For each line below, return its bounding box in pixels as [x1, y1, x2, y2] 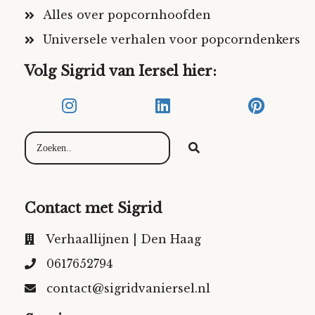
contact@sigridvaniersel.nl [46, 281, 210, 296]
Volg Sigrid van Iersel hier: [25, 63, 217, 80]
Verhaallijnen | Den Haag [46, 232, 201, 247]
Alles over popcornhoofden [43, 8, 211, 22]
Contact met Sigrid [25, 200, 167, 217]
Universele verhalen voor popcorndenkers [43, 32, 300, 47]
